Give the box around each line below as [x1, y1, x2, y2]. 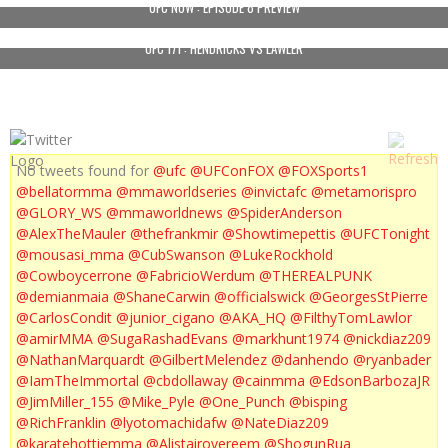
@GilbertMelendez [149, 350, 267, 370]
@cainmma [232, 371, 305, 391]
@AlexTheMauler [16, 224, 126, 244]
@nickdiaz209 [343, 329, 431, 349]
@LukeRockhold [229, 245, 333, 265]
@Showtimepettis [222, 224, 336, 244]
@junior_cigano [116, 308, 215, 328]
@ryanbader [353, 350, 431, 370]
